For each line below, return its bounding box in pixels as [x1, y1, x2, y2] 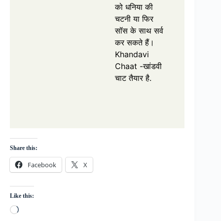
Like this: [10, 192, 34, 199]
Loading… [18, 204, 52, 213]
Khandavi [115, 49, 149, 59]
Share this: [10, 144, 37, 151]
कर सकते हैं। [115, 37, 154, 47]
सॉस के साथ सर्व [115, 25, 163, 36]
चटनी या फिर [115, 13, 153, 24]
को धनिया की [115, 1, 153, 12]
